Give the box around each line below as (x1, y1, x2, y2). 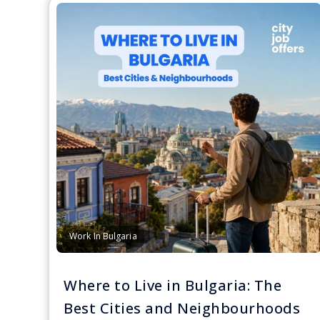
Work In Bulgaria (69, 230, 137, 242)
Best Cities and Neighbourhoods (64, 299, 301, 318)
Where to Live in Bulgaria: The (64, 276, 282, 295)
